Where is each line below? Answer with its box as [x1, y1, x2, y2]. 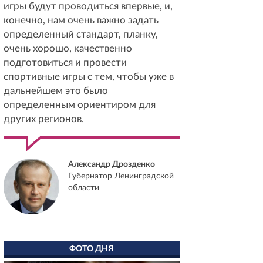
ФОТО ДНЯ [69, 245, 114, 253]
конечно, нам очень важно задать [4, 15, 159, 25]
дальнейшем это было [4, 86, 108, 96]
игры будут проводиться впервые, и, [4, 1, 173, 11]
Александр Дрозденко [68, 160, 155, 168]
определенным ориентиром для [4, 100, 156, 110]
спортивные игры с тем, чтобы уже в [4, 72, 174, 82]
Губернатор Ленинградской [68, 172, 174, 180]
